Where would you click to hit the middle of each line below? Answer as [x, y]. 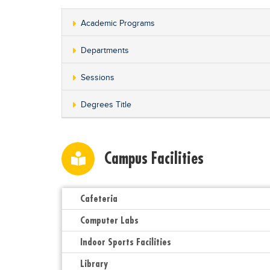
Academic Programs [118, 24]
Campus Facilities [154, 158]
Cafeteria [99, 198]
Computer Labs [109, 220]
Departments [105, 51]
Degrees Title [106, 105]
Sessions [98, 78]
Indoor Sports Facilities [126, 242]
